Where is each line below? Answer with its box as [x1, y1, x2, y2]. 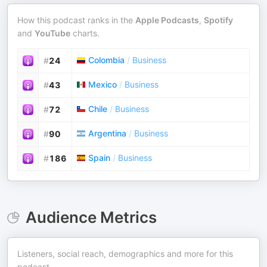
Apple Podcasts [135, 15, 199, 25]
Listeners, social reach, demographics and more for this [17, 249, 233, 259]
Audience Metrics [25, 208, 157, 226]
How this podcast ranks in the [17, 15, 135, 25]
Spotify [204, 15, 233, 25]
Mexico [88, 79, 117, 89]
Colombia [88, 55, 125, 65]
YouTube [35, 28, 70, 38]
